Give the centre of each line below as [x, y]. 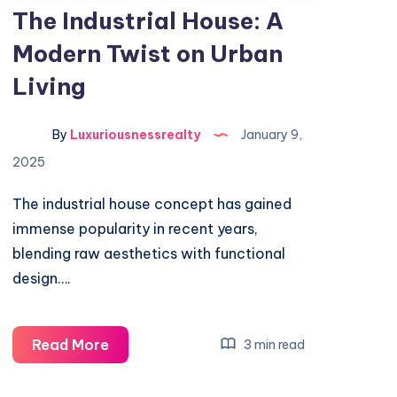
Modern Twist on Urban [148, 54]
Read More [71, 345]
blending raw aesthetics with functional [149, 253]
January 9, [271, 135]
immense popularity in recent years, [136, 229]
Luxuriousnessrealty [134, 135]
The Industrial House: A [148, 21]
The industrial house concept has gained [152, 204]
